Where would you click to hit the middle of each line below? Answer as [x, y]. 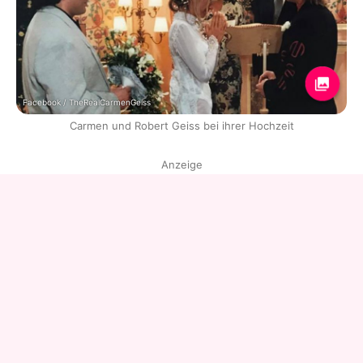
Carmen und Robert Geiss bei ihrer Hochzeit [181, 125]
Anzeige [181, 164]
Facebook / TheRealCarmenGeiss [87, 102]
